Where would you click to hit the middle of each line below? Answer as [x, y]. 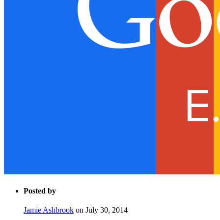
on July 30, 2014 [101, 210]
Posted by [40, 191]
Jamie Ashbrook [49, 210]
